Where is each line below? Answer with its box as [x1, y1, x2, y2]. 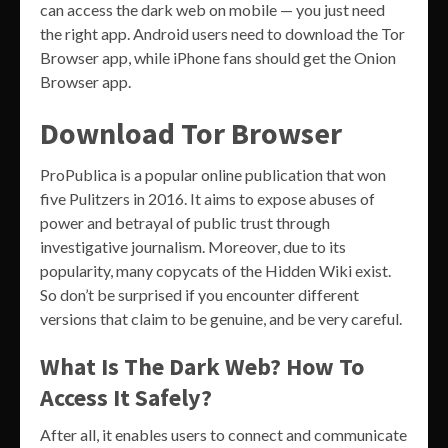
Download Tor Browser [40, 113, 342, 152]
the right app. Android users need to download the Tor [40, 23, 405, 43]
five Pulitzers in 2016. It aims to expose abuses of [40, 188, 375, 208]
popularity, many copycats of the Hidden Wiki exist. [40, 260, 391, 280]
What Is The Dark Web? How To [40, 350, 364, 382]
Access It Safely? [40, 381, 212, 413]
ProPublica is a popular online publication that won [40, 164, 386, 184]
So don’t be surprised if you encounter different [40, 284, 359, 304]
